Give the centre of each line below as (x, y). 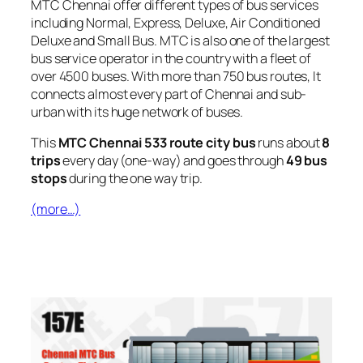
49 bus (307, 161)
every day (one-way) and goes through (173, 161)
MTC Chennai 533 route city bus (157, 143)
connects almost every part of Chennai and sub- (169, 94)
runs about (289, 143)
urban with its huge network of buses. (137, 111)
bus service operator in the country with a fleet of (171, 58)
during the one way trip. (135, 179)
